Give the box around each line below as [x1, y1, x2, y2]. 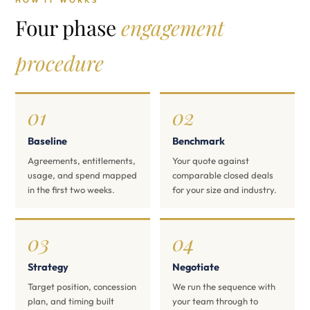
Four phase [15, 14, 121, 42]
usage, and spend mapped [28, 170, 137, 181]
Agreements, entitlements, [28, 155, 136, 166]
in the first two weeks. [28, 184, 115, 195]
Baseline [28, 134, 67, 147]
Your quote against [172, 155, 249, 166]
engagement [121, 14, 224, 42]
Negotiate [172, 260, 219, 273]
